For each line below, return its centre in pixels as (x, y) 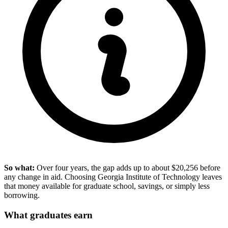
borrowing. (22, 195)
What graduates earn (48, 215)
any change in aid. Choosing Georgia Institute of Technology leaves (113, 177)
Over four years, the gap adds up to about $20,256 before (127, 168)
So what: (19, 168)
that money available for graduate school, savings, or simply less (107, 186)
